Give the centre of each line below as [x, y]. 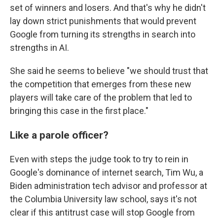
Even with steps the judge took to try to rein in [99, 159]
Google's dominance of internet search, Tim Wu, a [107, 172]
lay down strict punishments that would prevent [103, 21]
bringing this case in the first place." [79, 111]
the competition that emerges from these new [101, 84]
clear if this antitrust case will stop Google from [102, 212]
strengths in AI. [39, 48]
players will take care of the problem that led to [101, 97]
